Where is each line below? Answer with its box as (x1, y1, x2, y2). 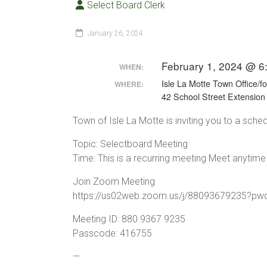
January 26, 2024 (88, 29, 143, 38)
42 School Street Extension (161, 91, 265, 103)
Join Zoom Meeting (73, 176, 155, 187)
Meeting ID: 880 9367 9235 (73, 213, 185, 225)
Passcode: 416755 (73, 228, 152, 239)
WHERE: (114, 79, 144, 89)
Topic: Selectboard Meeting (73, 138, 188, 150)
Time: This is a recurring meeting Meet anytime (73, 153, 266, 164)
